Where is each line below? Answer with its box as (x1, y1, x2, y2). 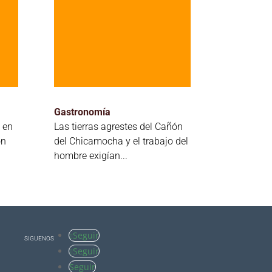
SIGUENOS (24, 234, 54, 242)
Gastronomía (54, 106, 111, 118)
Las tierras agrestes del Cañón (54, 121, 183, 133)
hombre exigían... (54, 150, 131, 162)
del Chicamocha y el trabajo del (54, 135, 189, 148)
